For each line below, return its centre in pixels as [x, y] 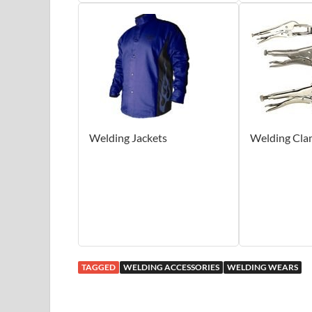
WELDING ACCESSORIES [171, 267]
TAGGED [99, 267]
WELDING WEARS [263, 267]
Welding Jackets [128, 137]
